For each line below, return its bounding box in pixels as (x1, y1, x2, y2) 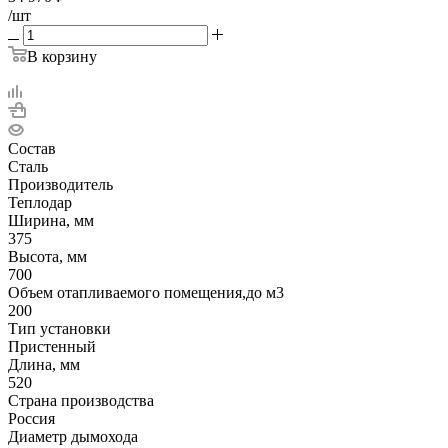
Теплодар (8, 193, 72, 211)
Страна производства (8, 391, 154, 409)
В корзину (27, 47, 97, 65)
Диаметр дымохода (8, 427, 138, 445)
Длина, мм (8, 355, 80, 373)
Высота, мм (8, 247, 87, 265)
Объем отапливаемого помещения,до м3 (8, 283, 284, 301)
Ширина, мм (8, 211, 94, 229)
